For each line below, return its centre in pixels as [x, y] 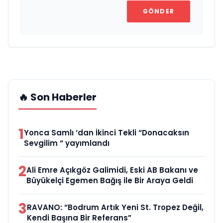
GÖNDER [158, 11]
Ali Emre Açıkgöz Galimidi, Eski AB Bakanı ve [112, 170]
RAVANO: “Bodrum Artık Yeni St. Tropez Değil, [115, 207]
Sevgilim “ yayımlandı [67, 143]
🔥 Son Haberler [57, 97]
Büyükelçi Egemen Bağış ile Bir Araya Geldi [110, 180]
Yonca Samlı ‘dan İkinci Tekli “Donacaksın [107, 132]
